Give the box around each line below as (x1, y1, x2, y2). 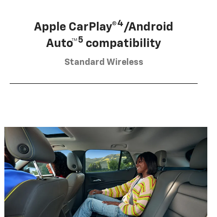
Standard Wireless (64, 58, 143, 67)
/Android (124, 21, 173, 33)
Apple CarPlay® (34, 21, 117, 33)
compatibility (83, 37, 161, 49)
